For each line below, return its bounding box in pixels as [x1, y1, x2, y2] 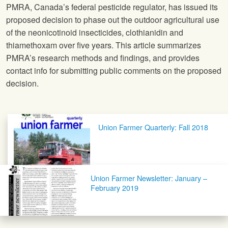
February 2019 [91, 182, 138, 193]
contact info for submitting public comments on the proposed [6, 65, 221, 77]
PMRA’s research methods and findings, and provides [6, 52, 199, 64]
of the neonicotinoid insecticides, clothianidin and [6, 26, 183, 39]
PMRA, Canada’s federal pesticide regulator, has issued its [6, 1, 218, 13]
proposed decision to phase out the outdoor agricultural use [6, 14, 219, 26]
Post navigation [6, 113, 99, 129]
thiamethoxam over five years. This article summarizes [6, 39, 201, 51]
